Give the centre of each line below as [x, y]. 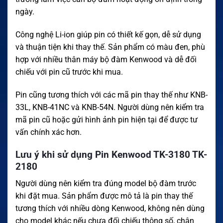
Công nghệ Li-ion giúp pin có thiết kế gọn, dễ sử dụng [108, 35]
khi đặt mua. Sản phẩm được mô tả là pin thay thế [104, 196]
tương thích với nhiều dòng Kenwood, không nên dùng [110, 209]
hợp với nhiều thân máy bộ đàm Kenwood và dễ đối [106, 60]
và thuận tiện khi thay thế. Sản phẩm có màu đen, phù [110, 47]
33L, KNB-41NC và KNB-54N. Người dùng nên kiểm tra [110, 108]
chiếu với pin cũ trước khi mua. [69, 72]
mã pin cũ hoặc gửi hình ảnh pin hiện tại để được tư [107, 120]
